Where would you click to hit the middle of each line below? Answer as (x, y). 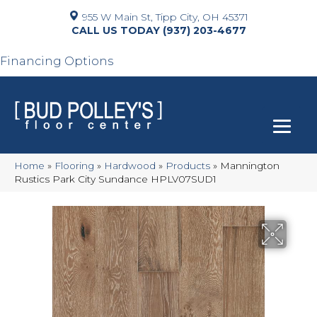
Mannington (250, 166)
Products (188, 166)
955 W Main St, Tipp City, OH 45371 (165, 17)
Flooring (74, 166)
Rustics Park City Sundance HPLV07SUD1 (115, 179)
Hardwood (130, 166)
